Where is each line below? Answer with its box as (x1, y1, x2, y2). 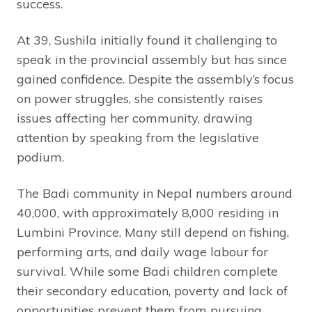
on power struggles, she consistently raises (17, 91, 263, 107)
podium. (17, 149, 64, 166)
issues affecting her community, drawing (17, 110, 253, 127)
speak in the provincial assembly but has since (17, 52, 287, 68)
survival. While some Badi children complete (17, 263, 278, 280)
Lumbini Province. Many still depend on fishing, (17, 224, 289, 241)
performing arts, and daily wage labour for (17, 244, 268, 260)
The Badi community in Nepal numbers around (17, 185, 292, 202)
